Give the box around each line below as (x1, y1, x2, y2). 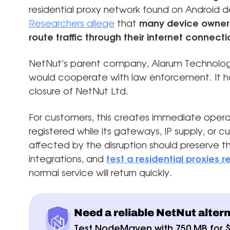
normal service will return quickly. (29, 168, 172, 178)
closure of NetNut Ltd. (29, 87, 128, 97)
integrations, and (29, 155, 106, 164)
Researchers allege (29, 19, 114, 29)
